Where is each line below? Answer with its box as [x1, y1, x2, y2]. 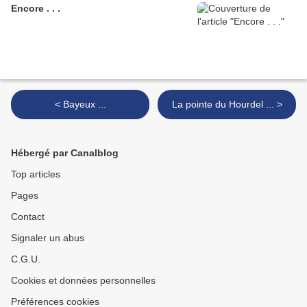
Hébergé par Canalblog [11, 147, 119, 159]
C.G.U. [11, 254, 40, 265]
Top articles [11, 169, 60, 180]
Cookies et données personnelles [11, 275, 156, 286]
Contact [11, 211, 45, 223]
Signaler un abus [11, 232, 84, 244]
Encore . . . [11, 3, 60, 14]
